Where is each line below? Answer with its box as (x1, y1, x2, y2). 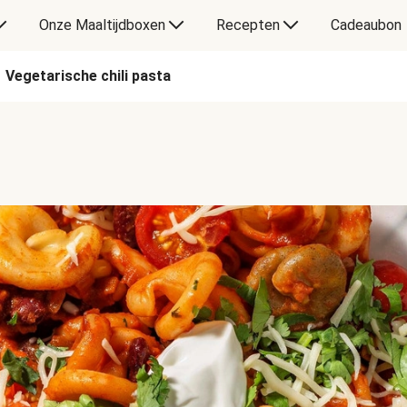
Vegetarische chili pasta (5, 67, 171, 84)
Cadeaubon (330, 16, 402, 34)
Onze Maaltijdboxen (38, 16, 165, 34)
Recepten (215, 16, 280, 34)
